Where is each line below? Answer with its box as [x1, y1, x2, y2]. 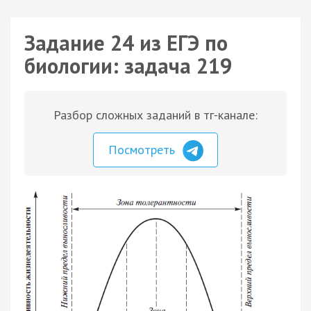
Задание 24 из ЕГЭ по [24, 29, 228, 56]
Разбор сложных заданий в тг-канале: [53, 107, 258, 123]
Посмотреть [108, 142, 178, 158]
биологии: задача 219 [24, 52, 232, 79]
